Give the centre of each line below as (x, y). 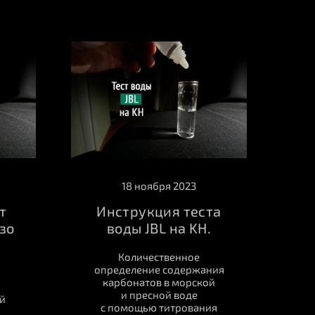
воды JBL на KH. (159, 228)
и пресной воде (159, 295)
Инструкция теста (159, 211)
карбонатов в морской (159, 282)
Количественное (159, 257)
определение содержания (159, 270)
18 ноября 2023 (159, 186)
